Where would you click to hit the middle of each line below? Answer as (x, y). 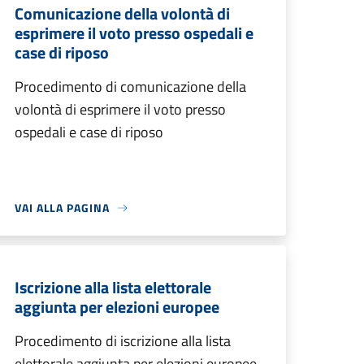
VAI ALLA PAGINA (62, 208)
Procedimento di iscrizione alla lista (123, 341)
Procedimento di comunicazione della (130, 87)
